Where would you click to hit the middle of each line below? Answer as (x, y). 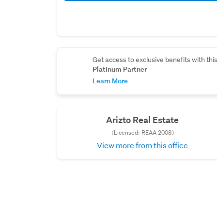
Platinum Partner (120, 69)
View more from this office (143, 145)
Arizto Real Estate (143, 120)
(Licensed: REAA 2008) (142, 133)
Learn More (110, 81)
